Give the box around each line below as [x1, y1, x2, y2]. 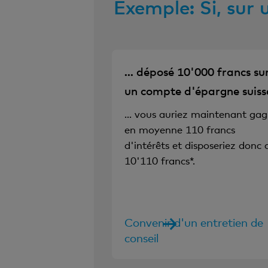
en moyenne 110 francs [124, 123, 235, 136]
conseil [124, 230, 159, 245]
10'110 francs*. [124, 154, 195, 167]
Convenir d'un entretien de [124, 215, 263, 229]
